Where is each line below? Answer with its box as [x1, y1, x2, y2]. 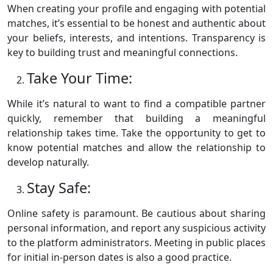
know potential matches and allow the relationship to [7, 141, 266, 155]
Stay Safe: [27, 178, 91, 198]
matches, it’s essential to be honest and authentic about [7, 16, 266, 30]
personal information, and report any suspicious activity [7, 221, 266, 235]
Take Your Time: [27, 68, 132, 88]
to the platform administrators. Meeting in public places [7, 236, 266, 250]
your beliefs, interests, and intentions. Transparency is [7, 31, 266, 45]
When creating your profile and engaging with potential [7, 2, 266, 16]
